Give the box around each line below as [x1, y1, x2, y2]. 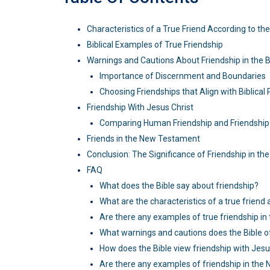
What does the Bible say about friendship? [99, 181, 259, 191]
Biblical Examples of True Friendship [87, 40, 223, 50]
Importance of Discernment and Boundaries [99, 71, 266, 81]
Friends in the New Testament [87, 134, 200, 144]
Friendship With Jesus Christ [87, 102, 193, 113]
